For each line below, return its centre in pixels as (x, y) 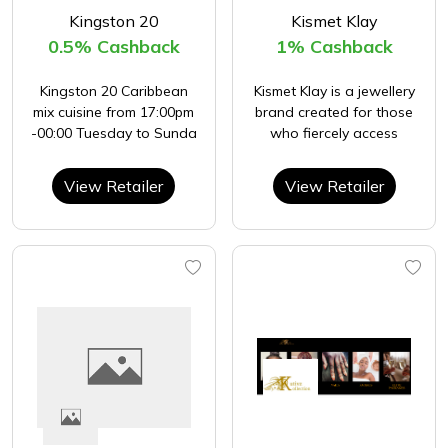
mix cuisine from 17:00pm (114, 112)
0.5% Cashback (113, 47)
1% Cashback (334, 47)
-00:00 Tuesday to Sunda (113, 133)
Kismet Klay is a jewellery (334, 91)
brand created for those (334, 112)
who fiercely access (334, 133)
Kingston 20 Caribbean (113, 91)
